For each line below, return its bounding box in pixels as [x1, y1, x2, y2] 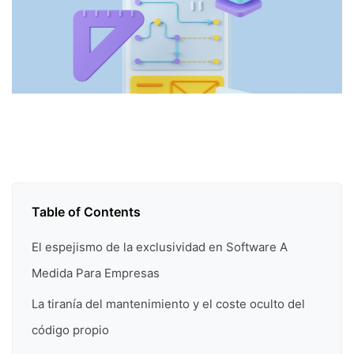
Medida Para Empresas [32, 265, 160, 281]
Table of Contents [32, 203, 141, 220]
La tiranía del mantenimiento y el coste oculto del [32, 296, 305, 312]
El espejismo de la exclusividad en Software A [32, 239, 288, 254]
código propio [32, 322, 109, 338]
